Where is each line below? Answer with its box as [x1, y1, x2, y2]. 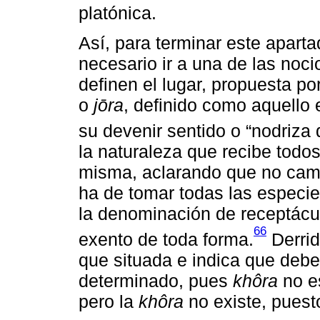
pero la [79, 291, 139, 311]
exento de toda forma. [79, 229, 254, 249]
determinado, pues [79, 270, 233, 291]
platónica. [79, 2, 156, 23]
